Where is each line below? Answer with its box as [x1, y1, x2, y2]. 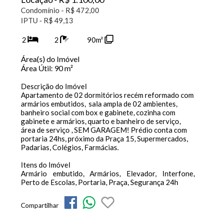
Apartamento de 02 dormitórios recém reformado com [20, 91, 194, 99]
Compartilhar [20, 201, 64, 210]
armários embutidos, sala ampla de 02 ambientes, [20, 99, 177, 108]
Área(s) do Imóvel [20, 54, 79, 63]
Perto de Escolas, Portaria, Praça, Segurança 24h [20, 178, 178, 186]
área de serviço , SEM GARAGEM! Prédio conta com [20, 125, 187, 134]
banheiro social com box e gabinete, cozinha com [20, 108, 175, 117]
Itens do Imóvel [20, 160, 70, 169]
